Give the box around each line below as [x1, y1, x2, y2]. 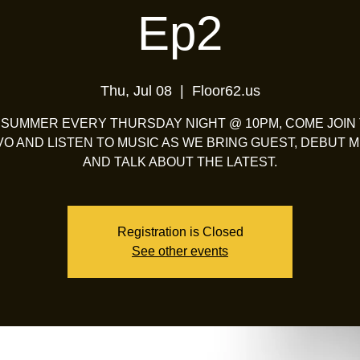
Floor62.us [191, 83, 260, 99]
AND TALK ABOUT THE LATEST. [83, 155, 277, 169]
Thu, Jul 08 [100, 83, 172, 99]
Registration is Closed [117, 225, 243, 239]
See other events [132, 244, 228, 258]
